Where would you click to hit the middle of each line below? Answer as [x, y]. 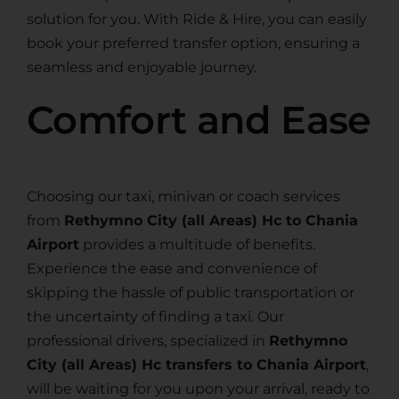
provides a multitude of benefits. [197, 245]
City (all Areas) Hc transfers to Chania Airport [196, 365]
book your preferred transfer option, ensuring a [193, 43]
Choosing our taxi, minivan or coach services [183, 197]
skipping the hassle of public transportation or [190, 293]
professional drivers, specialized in [147, 341]
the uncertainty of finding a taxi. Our [155, 317]
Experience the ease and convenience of [171, 269]
